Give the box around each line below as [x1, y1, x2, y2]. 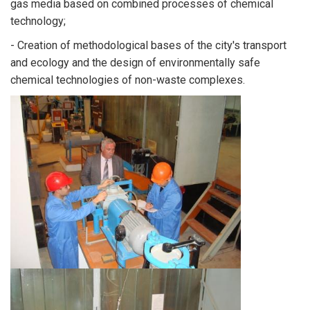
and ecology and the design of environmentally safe [10, 56, 260, 69]
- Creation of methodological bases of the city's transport [10, 39, 286, 52]
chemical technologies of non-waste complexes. [10, 73, 245, 86]
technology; [10, 15, 66, 28]
